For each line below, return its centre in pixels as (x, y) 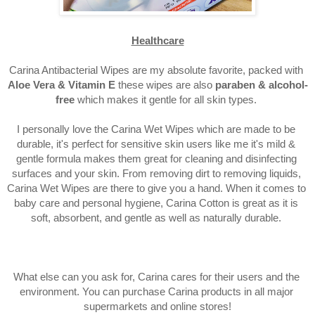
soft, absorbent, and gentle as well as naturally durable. (157, 218)
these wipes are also (166, 85)
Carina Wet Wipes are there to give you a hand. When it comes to (156, 188)
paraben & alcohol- (261, 85)
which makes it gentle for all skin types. (168, 99)
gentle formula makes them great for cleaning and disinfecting (156, 159)
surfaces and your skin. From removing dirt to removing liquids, (156, 173)
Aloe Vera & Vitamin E (63, 85)
